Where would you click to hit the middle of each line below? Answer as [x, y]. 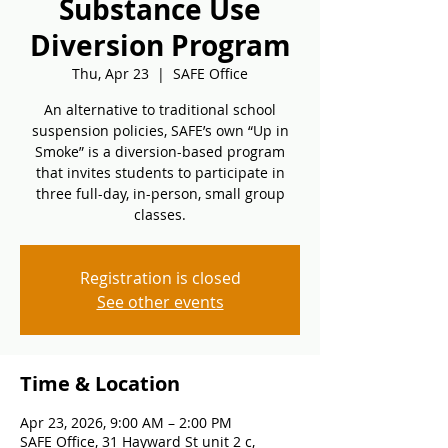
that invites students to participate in [160, 172]
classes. [160, 214]
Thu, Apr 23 [110, 73]
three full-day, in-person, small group [160, 193]
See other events [160, 302]
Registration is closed [160, 278]
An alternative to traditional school [160, 109]
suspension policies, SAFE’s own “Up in [160, 130]
